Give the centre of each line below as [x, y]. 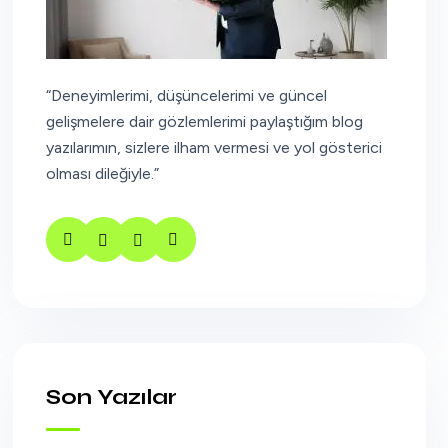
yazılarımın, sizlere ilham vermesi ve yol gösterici [213, 147]
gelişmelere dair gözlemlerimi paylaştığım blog [204, 121]
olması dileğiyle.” [102, 173]
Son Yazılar [111, 397]
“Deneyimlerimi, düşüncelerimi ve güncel [186, 95]
